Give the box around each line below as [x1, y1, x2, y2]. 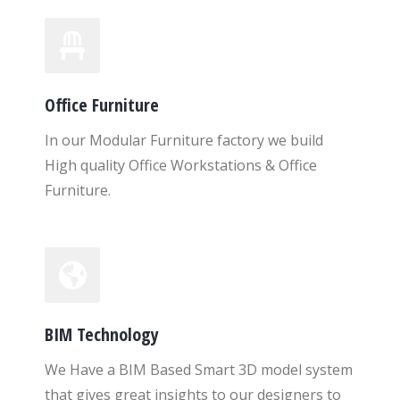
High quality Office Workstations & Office [45, 155, 317, 175]
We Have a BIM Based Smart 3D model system [45, 360, 353, 379]
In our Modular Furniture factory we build [45, 130, 323, 150]
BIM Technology [45, 322, 159, 346]
